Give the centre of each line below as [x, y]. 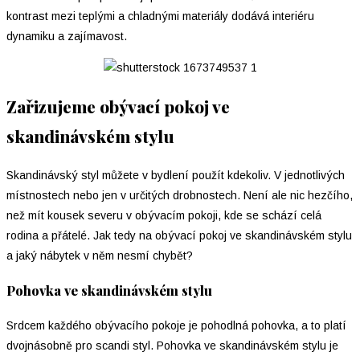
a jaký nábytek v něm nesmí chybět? [100, 255]
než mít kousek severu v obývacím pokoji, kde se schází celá [164, 215]
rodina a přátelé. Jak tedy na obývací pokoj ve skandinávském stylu [179, 235]
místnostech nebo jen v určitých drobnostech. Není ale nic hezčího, [180, 195]
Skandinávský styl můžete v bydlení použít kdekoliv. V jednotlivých [176, 175]
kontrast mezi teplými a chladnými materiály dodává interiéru [160, 16]
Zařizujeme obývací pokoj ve [118, 106]
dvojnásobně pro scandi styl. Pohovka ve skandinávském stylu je [172, 345]
